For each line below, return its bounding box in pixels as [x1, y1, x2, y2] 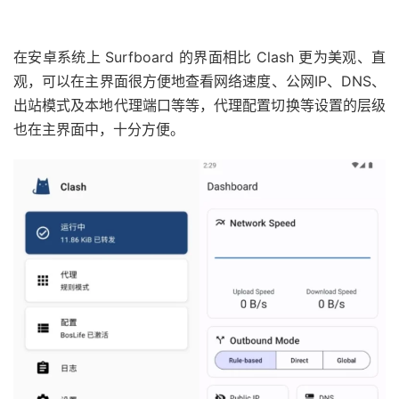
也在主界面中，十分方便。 [13, 120, 184, 139]
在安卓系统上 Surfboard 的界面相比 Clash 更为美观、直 [13, 48, 386, 67]
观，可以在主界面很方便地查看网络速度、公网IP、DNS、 [13, 72, 386, 91]
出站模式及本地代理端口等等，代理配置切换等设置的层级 [13, 96, 386, 115]
